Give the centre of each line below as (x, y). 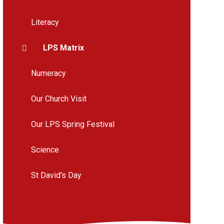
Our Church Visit (58, 99)
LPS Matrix (63, 48)
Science (45, 150)
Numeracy (48, 73)
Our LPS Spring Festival (72, 124)
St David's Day (56, 175)
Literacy (45, 22)
